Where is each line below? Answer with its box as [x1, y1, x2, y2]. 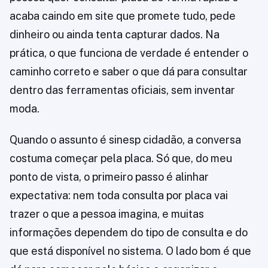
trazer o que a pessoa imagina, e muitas [10, 208, 204, 221]
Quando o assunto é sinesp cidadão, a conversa [10, 133, 241, 147]
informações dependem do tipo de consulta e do [10, 226, 248, 239]
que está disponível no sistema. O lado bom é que [10, 245, 251, 258]
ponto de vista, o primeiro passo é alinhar [10, 170, 209, 184]
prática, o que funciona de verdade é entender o [10, 47, 248, 60]
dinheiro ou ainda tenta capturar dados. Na [10, 28, 220, 41]
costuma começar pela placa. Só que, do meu [10, 152, 232, 165]
